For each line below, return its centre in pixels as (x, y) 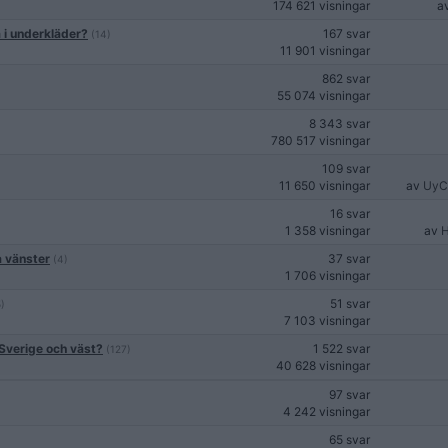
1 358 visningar (327, 230)
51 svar (350, 303)
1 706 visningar (327, 275)
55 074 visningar (323, 95)
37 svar (349, 258)
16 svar (350, 213)
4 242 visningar (326, 411)
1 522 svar (341, 348)
